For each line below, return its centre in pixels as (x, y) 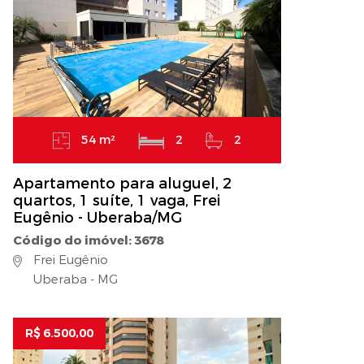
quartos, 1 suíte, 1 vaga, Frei (117, 201)
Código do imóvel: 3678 (88, 241)
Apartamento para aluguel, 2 (122, 184)
